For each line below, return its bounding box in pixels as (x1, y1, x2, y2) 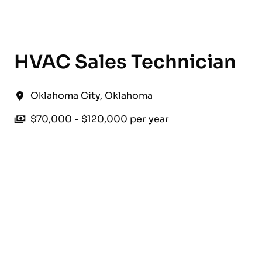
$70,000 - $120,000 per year (30, 113, 169, 126)
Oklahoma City (30, 89, 100, 102)
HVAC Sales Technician (14, 50, 236, 74)
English (19, 16, 54, 29)
